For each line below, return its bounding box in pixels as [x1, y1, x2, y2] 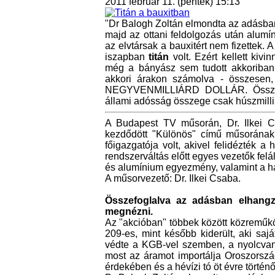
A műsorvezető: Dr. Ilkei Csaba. [105, 173, 241, 184]
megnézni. [105, 206, 153, 217]
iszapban [105, 52, 149, 63]
